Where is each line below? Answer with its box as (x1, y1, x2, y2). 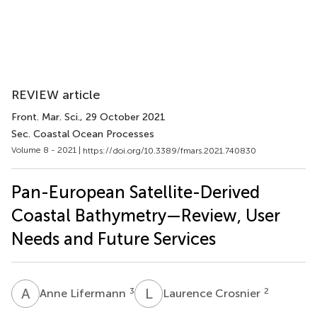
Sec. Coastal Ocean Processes (11, 128, 154, 140)
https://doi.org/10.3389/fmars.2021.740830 (83, 145, 256, 156)
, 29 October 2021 (80, 111, 166, 123)
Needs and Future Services (11, 228, 216, 249)
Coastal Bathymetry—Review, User (11, 204, 280, 226)
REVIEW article (11, 87, 100, 103)
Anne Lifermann (40, 286, 129, 300)
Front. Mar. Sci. (11, 111, 80, 123)
